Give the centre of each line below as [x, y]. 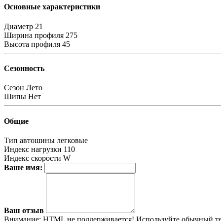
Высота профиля [32, 44]
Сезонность [24, 69]
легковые [72, 140]
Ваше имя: [23, 167]
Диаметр [18, 26]
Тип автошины [29, 140]
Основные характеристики [52, 7]
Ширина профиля [34, 35]
